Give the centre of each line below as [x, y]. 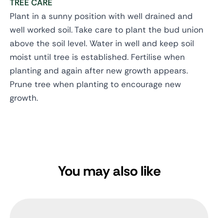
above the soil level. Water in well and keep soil [102, 43]
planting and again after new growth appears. [99, 70]
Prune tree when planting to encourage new [95, 84]
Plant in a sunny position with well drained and [101, 16]
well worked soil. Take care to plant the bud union [107, 29]
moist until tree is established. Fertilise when [97, 57]
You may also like [109, 171]
